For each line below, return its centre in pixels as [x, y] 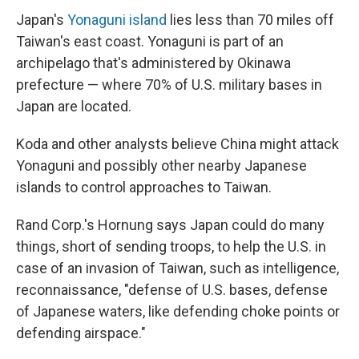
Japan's [42, 20]
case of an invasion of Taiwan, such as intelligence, [177, 268]
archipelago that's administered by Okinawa [153, 63]
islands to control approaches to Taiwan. [144, 188]
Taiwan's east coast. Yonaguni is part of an [150, 42]
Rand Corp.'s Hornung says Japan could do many [170, 225]
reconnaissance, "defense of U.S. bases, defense [172, 290]
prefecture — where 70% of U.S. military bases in [169, 85]
